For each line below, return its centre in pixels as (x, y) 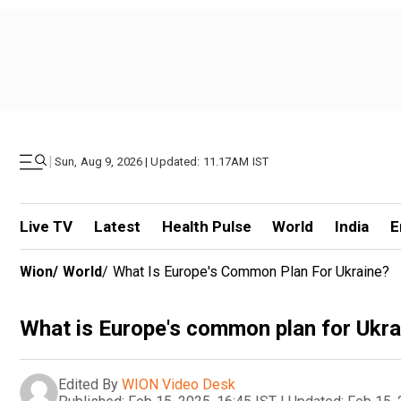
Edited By (88, 384)
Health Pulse (206, 226)
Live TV (46, 226)
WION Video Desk (179, 384)
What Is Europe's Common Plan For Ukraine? (251, 272)
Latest (117, 226)
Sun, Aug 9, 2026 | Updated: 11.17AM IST (162, 162)
